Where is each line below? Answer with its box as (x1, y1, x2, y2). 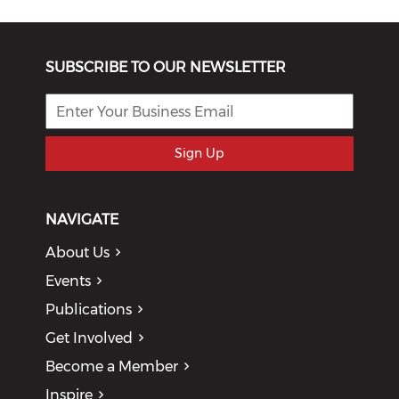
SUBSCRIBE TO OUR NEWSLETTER (45, 59, 287, 77)
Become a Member (45, 358, 179, 376)
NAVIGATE (45, 211, 119, 229)
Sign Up (175, 145, 224, 162)
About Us (45, 244, 110, 262)
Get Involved (45, 330, 134, 347)
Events (45, 273, 92, 290)
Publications (45, 301, 133, 319)
